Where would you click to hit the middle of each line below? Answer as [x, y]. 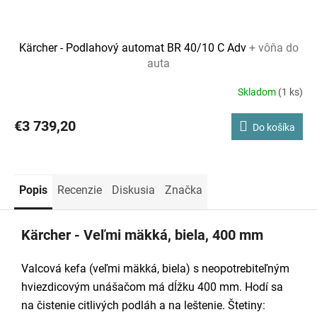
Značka [184, 190]
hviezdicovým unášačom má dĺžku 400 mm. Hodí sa [152, 287]
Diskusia [133, 190]
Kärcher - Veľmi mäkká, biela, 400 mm [142, 235]
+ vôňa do [273, 47]
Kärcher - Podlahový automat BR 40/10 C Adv [134, 47]
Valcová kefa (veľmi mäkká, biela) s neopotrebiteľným [155, 268]
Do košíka [274, 127]
